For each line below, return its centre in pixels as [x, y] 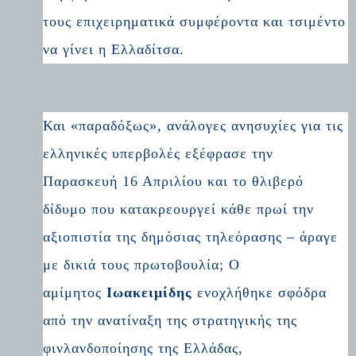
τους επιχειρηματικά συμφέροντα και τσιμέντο [195, 21]
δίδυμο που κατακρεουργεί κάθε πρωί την [179, 209]
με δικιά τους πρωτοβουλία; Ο [142, 264]
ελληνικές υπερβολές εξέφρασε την [159, 153]
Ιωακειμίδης [150, 292]
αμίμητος [75, 292]
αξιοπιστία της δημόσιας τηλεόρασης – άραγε [191, 236]
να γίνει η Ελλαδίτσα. [116, 49]
